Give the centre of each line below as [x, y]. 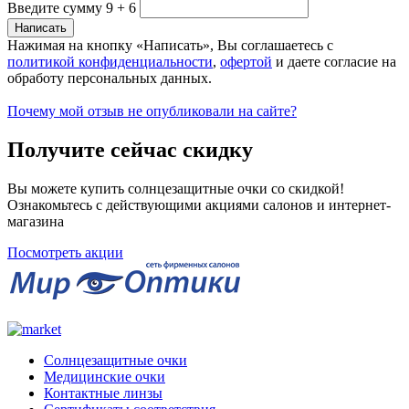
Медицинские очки [105, 376]
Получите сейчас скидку [130, 149]
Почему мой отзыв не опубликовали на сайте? [152, 110]
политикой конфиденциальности [110, 61]
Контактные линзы [103, 393]
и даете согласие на [334, 61]
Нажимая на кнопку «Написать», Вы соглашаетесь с [170, 45]
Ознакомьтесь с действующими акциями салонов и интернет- [199, 204]
